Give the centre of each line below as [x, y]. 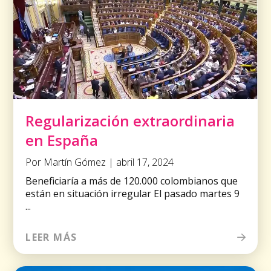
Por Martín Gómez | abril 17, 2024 [100, 162]
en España [62, 140]
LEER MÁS [51, 237]
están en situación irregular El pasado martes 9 [133, 194]
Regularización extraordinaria [130, 121]
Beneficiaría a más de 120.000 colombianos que [132, 181]
